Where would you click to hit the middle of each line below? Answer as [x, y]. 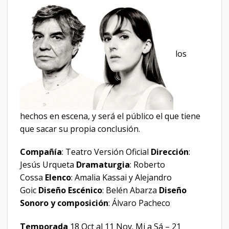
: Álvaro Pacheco [139, 203]
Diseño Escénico [70, 190]
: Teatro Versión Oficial [106, 152]
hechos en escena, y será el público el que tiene [110, 116]
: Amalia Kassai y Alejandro [121, 178]
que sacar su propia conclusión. [80, 129]
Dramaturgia [103, 165]
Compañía [41, 152]
